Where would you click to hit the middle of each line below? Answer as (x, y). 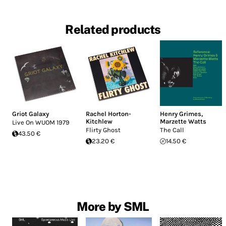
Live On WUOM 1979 (41, 123)
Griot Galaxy (31, 114)
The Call (172, 130)
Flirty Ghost (103, 130)
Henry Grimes (180, 114)
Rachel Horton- (109, 114)
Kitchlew (99, 122)
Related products (113, 30)
